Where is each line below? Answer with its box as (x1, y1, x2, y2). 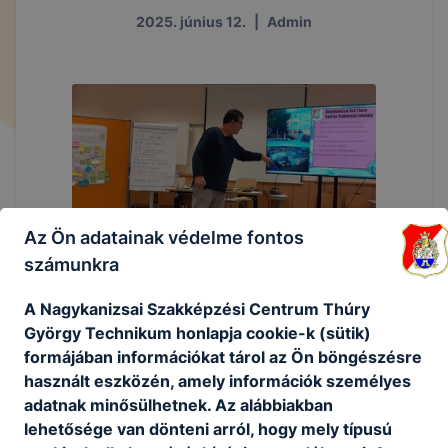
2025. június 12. (136, 12, 246, 30)
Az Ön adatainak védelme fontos (24, 226, 304, 248)
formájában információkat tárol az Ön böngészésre (24, 346, 422, 367)
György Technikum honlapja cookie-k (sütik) (24, 322, 371, 343)
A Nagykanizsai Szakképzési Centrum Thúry (24, 298, 370, 319)
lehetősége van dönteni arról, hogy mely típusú (24, 418, 392, 439)
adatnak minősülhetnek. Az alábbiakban (24, 394, 333, 415)
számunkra (24, 253, 119, 275)
